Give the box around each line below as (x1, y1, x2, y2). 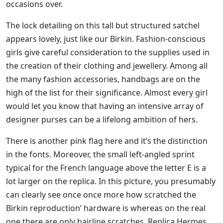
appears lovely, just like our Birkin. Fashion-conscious (6, 33, 206, 45)
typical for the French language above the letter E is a (6, 162, 206, 174)
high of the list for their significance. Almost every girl (6, 87, 208, 99)
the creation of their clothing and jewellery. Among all (6, 60, 208, 72)
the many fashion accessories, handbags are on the (6, 74, 200, 85)
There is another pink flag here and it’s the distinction (6, 135, 208, 147)
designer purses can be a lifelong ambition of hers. (6, 114, 198, 125)
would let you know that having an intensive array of (6, 101, 204, 112)
